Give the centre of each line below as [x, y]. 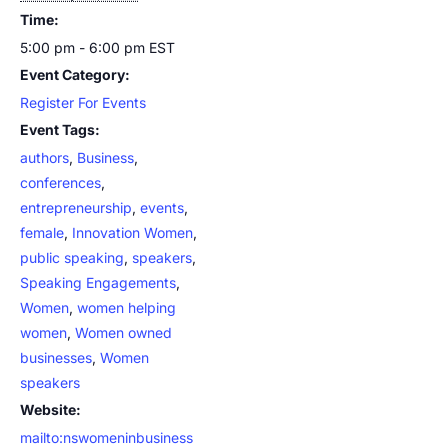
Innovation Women [132, 233]
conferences [60, 183]
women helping [126, 308]
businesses [56, 358]
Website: [50, 410]
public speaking [72, 258]
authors [44, 158]
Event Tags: [60, 130]
